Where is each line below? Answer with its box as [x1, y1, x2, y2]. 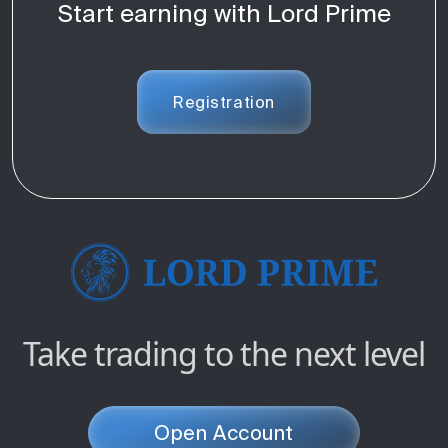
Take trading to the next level [23, 331, 425, 375]
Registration [173, 92, 275, 111]
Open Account [154, 420, 294, 444]
